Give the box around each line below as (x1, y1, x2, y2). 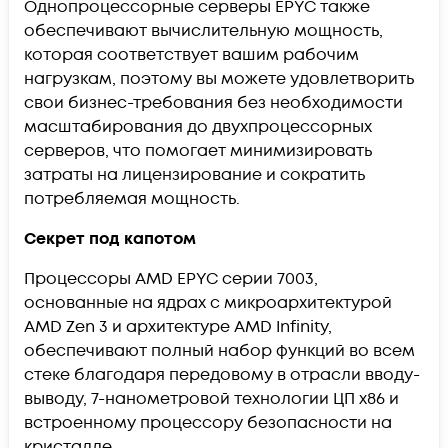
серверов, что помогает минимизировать (24, 139, 372, 162)
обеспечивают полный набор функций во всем (24, 339, 415, 362)
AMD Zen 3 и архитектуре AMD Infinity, (24, 315, 332, 338)
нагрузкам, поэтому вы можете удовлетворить (24, 67, 414, 90)
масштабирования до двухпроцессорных (24, 115, 372, 138)
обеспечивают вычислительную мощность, (24, 19, 383, 42)
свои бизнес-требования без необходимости (24, 91, 403, 114)
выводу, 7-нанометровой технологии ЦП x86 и (24, 387, 399, 410)
